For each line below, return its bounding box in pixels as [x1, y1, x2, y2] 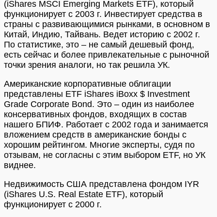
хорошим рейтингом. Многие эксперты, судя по [4, 140, 195, 150]
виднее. [4, 160, 36, 170]
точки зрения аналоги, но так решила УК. [4, 60, 170, 70]
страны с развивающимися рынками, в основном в [4, 19, 210, 30]
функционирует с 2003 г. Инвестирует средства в [4, 9, 202, 19]
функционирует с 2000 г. [4, 200, 102, 210]
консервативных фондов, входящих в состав [4, 109, 187, 120]
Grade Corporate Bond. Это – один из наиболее [4, 99, 194, 109]
